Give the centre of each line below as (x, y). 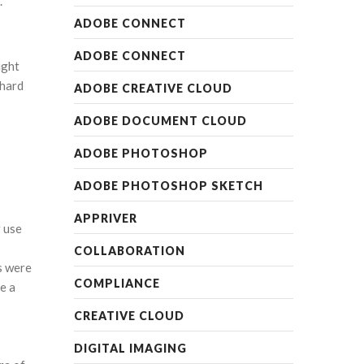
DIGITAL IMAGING (130, 348)
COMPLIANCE (117, 283)
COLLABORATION (130, 251)
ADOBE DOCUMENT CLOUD (160, 121)
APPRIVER (106, 218)
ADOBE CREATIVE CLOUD (153, 88)
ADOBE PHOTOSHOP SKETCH (169, 186)
